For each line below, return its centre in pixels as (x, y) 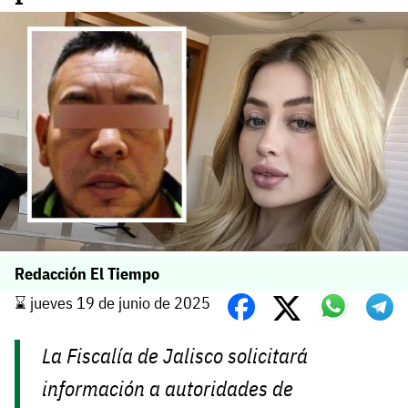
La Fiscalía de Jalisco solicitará (175, 356)
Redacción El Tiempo (87, 274)
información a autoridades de (168, 389)
